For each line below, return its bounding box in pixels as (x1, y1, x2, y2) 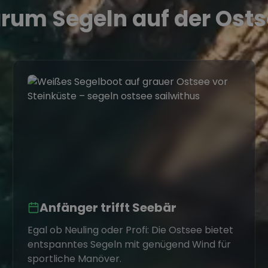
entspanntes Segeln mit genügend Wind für (28, 237, 232, 251)
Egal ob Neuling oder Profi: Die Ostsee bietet (28, 223, 234, 237)
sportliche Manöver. (28, 252, 122, 266)
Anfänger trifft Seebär (39, 199, 177, 216)
